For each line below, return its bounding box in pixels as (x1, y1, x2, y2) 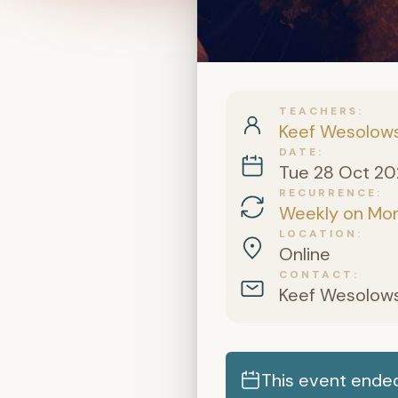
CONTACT (279, 267, 354, 283)
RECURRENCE (279, 186, 377, 201)
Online (279, 243, 330, 267)
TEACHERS (279, 104, 358, 119)
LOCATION (279, 227, 357, 242)
